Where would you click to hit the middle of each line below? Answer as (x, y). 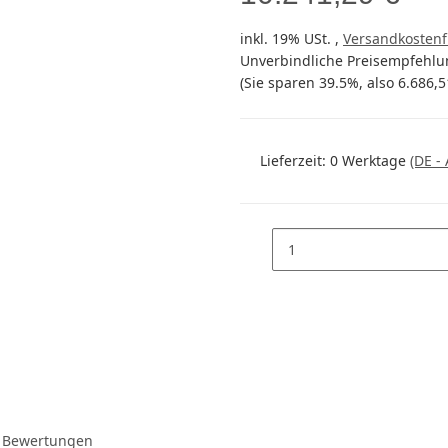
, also (378, 83)
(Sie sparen (279, 83)
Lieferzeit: (295, 161)
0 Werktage (370, 161)
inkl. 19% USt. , (291, 39)
